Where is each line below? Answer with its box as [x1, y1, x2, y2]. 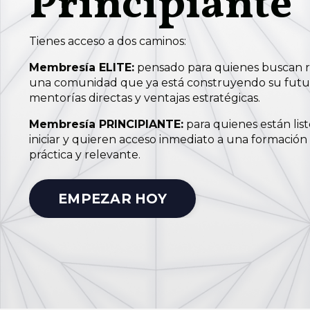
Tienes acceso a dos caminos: [29, 35, 186, 48]
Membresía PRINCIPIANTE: [29, 118, 183, 131]
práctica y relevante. [29, 148, 140, 162]
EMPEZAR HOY [58, 190, 167, 208]
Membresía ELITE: [29, 61, 134, 75]
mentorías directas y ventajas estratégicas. [29, 91, 260, 105]
